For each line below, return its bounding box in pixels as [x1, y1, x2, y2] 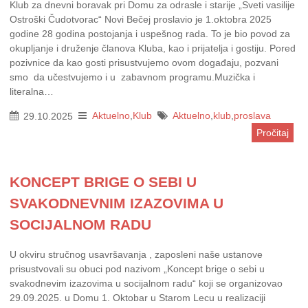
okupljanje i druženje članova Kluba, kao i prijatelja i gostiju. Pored [10, 43, 296, 54]
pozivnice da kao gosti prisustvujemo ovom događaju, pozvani [10, 57, 278, 69]
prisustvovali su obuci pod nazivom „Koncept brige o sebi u [10, 263, 265, 274]
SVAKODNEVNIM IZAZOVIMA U [10, 195, 223, 212]
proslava [234, 110, 271, 122]
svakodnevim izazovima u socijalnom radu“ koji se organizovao [10, 277, 283, 289]
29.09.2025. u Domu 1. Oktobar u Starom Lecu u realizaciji [10, 291, 265, 303]
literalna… [10, 86, 54, 98]
